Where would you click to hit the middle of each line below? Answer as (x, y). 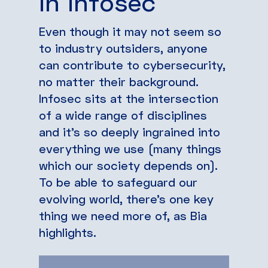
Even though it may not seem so (130, 31)
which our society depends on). (128, 165)
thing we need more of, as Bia (123, 215)
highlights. (68, 232)
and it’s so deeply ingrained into (130, 131)
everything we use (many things (130, 148)
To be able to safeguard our (118, 182)
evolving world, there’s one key (126, 198)
